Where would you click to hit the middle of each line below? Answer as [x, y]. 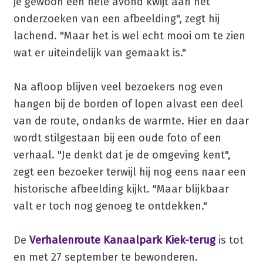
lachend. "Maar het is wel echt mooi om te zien [129, 36]
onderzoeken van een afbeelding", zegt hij [116, 19]
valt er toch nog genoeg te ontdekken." [110, 206]
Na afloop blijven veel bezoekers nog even [118, 87]
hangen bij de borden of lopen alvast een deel [128, 104]
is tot [229, 240]
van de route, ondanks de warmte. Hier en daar [131, 121]
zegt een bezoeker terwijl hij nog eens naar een [129, 172]
